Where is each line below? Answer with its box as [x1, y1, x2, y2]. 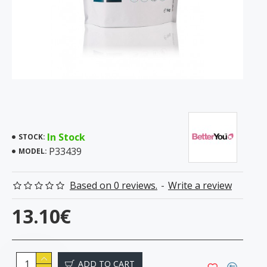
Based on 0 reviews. [70, 179, 157, 192]
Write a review [168, 179, 232, 192]
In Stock [47, 131, 85, 144]
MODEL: [18, 146, 47, 156]
